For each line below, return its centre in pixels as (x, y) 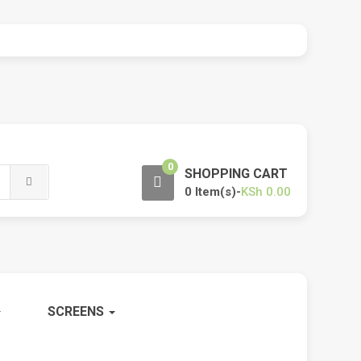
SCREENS (78, 311)
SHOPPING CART (236, 174)
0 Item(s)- (212, 192)
